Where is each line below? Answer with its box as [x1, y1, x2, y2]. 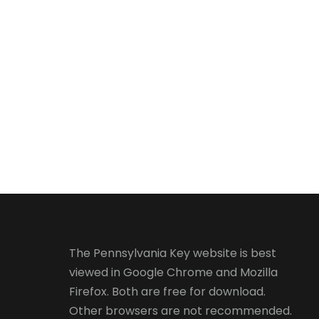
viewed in [69, 264, 123, 281]
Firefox [69, 283, 107, 300]
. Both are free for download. [107, 283, 266, 300]
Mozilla [240, 264, 278, 281]
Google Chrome [123, 264, 213, 281]
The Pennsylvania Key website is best [69, 245, 276, 262]
